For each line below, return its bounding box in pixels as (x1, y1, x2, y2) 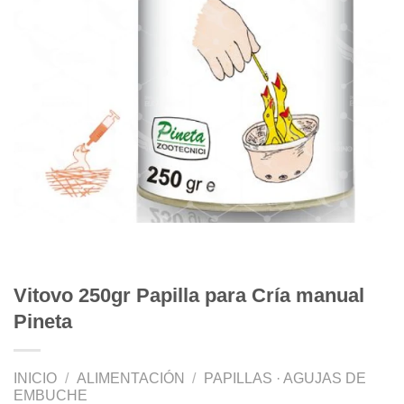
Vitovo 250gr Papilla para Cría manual (14, 283, 364, 307)
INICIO (14, 371, 57, 387)
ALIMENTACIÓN (76, 371, 185, 387)
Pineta (14, 309, 72, 333)
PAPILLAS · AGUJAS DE (204, 371, 367, 387)
